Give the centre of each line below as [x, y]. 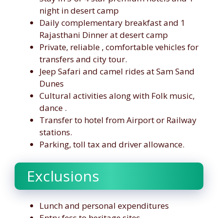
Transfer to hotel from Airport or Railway [118, 120]
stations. [56, 132]
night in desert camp [79, 10]
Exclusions [63, 176]
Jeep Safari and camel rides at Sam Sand [117, 71]
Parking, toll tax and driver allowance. [112, 144]
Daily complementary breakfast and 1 [112, 22]
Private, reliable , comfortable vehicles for [119, 47]
